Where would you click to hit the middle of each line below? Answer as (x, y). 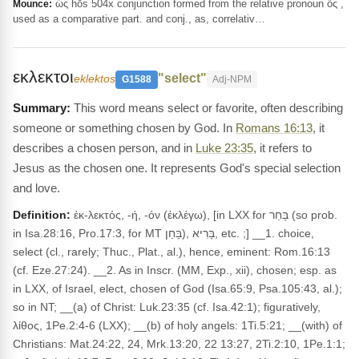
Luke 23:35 (224, 148)
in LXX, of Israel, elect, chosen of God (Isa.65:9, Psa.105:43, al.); (177, 288)
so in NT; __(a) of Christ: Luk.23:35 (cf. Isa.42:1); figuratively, (167, 307)
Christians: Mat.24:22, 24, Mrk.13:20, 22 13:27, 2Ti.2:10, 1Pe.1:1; (179, 344)
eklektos (95, 79)
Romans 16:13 (274, 128)
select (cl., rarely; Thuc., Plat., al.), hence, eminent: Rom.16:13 (171, 252)
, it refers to (282, 148)
